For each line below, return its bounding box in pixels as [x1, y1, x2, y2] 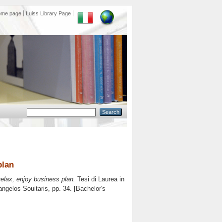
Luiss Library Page [26, 10, 71, 16]
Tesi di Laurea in [75, 175, 124, 183]
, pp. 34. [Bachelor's [48, 185, 106, 193]
